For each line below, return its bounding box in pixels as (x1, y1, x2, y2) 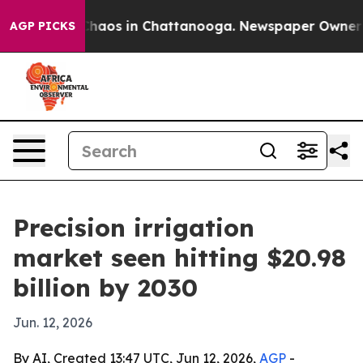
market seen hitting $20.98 (13, 242, 346, 273)
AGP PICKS (10, 19, 75, 33)
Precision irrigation (13, 212, 254, 243)
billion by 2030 (13, 272, 198, 303)
